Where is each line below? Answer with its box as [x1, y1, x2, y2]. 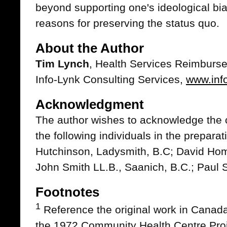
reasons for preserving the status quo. [35, 17, 219, 29]
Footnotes [35, 185, 99, 200]
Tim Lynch [35, 58, 89, 70]
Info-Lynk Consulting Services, [35, 73, 186, 86]
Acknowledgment [35, 97, 144, 112]
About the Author [35, 41, 144, 56]
